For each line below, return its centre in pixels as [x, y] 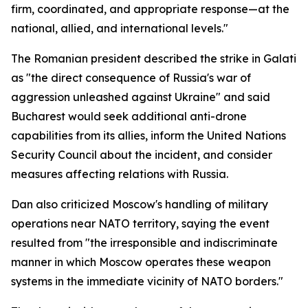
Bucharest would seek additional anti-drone [129, 116]
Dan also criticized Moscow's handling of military [140, 204]
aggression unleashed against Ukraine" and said [141, 97]
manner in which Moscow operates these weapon [141, 262]
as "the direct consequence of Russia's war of [131, 78]
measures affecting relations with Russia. [120, 174]
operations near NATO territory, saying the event [140, 223]
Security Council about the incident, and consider [142, 155]
